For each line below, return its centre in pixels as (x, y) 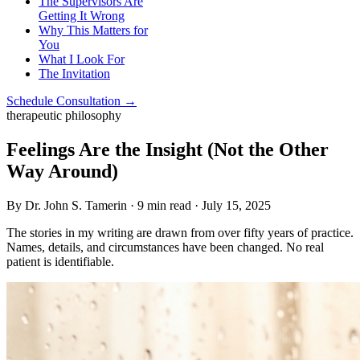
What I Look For (82, 59)
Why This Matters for (93, 30)
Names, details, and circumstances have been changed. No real (165, 247)
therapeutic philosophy (64, 115)
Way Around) (62, 171)
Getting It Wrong (82, 16)
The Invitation (74, 74)
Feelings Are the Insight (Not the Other (168, 149)
